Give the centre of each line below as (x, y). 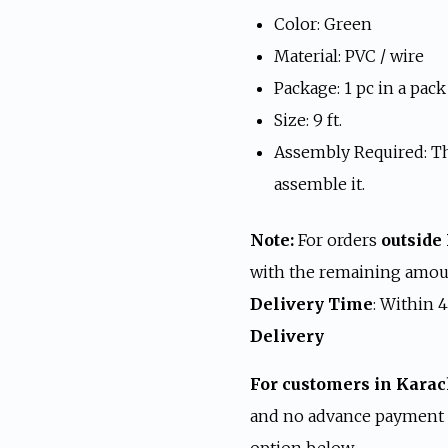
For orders (337, 240)
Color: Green (322, 24)
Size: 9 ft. (307, 120)
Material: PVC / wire (348, 56)
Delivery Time (311, 304)
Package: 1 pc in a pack (359, 88)
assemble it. (319, 184)
